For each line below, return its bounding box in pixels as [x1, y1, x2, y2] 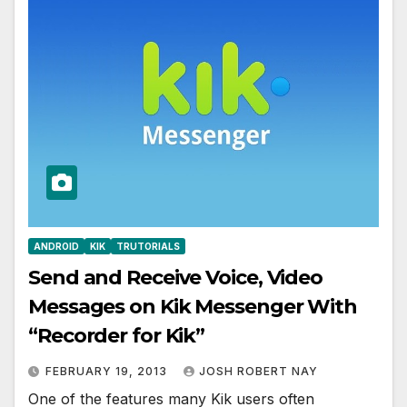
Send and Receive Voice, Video [28, 265, 323, 291]
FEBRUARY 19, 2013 [45, 364, 171, 379]
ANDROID [34, 241, 79, 253]
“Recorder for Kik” [28, 323, 205, 349]
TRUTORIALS [116, 241, 180, 253]
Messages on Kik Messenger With [28, 294, 357, 320]
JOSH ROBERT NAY [199, 364, 318, 379]
